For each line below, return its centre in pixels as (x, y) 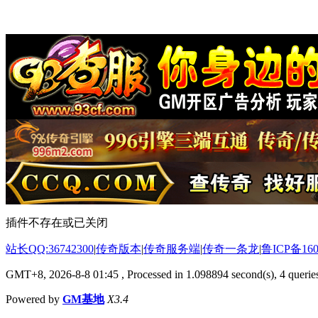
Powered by (34, 299)
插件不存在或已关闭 (57, 222)
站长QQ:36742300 (50, 248)
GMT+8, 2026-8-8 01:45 (62, 274)
